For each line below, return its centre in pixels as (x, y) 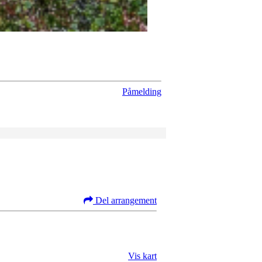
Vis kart (142, 256)
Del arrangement (126, 200)
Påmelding (142, 91)
